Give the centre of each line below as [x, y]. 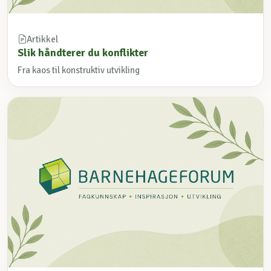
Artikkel [42, 39]
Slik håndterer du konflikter [83, 52]
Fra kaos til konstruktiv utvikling [79, 70]
